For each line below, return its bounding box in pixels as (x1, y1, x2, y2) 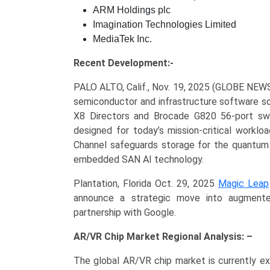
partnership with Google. (74, 207, 176, 218)
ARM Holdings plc (93, 5, 171, 15)
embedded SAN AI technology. (74, 154, 204, 165)
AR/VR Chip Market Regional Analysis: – (74, 231, 253, 242)
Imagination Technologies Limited (93, 19, 236, 30)
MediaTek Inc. (93, 34, 152, 44)
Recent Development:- (74, 57, 174, 69)
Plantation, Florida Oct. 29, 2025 (74, 178, 219, 189)
